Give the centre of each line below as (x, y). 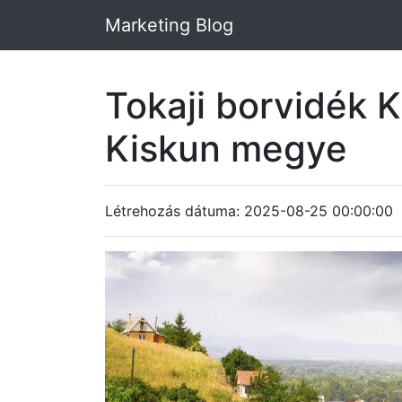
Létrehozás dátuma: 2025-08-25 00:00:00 (249, 211)
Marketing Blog (169, 25)
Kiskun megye (226, 149)
